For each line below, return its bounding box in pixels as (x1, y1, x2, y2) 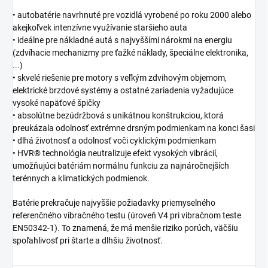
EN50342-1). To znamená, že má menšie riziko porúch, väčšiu (13, 223, 238, 233)
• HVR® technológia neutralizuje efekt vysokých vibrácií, (13, 148, 218, 159)
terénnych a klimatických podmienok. (13, 173, 150, 184)
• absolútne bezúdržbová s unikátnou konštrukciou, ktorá (13, 111, 224, 121)
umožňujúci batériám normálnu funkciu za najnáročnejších (13, 161, 229, 171)
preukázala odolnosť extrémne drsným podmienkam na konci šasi (13, 123, 255, 133)
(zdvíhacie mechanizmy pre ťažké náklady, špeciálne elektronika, (13, 48, 248, 58)
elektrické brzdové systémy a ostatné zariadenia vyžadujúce (13, 86, 233, 96)
